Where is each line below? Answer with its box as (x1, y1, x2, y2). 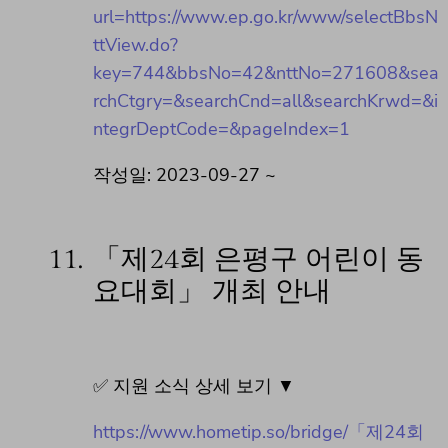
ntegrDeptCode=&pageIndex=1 (93, 116, 350, 141)
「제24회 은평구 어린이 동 (93, 243, 424, 277)
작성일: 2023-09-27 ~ (93, 162, 276, 187)
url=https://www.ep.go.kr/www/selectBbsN (93, 4, 438, 29)
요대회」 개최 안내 (93, 275, 331, 309)
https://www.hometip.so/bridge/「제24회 (93, 420, 424, 445)
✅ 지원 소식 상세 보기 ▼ (93, 374, 295, 399)
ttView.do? (93, 32, 178, 57)
